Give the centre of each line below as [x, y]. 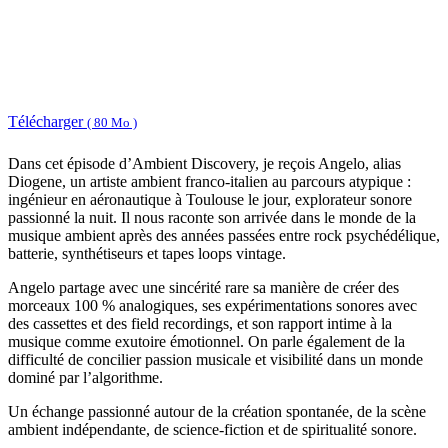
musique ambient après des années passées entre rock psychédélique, [224, 236]
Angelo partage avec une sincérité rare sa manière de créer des [203, 288]
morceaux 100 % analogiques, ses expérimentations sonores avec [212, 306]
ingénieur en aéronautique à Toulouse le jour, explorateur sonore [210, 200]
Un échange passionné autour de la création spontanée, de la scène [217, 412]
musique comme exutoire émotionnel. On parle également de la [206, 342]
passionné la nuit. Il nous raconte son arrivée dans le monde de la [212, 218]
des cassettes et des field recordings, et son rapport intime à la [200, 324]
